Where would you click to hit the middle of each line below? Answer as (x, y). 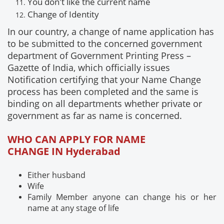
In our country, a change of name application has (111, 32)
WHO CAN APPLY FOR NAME (76, 139)
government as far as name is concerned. (95, 116)
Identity (85, 14)
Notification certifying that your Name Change (104, 80)
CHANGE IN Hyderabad (64, 151)
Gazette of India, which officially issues (89, 68)
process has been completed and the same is (103, 92)
